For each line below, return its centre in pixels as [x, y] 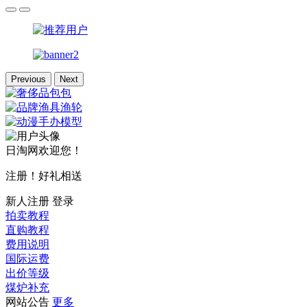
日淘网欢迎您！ [44, 151]
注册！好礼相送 [44, 176]
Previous [28, 79]
